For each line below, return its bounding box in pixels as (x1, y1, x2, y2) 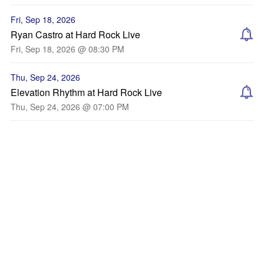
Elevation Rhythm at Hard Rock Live (11, 85, 162, 99)
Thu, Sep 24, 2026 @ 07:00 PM (11, 101, 129, 113)
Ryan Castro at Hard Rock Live (11, 28, 140, 41)
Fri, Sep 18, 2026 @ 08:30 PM (11, 43, 124, 55)
